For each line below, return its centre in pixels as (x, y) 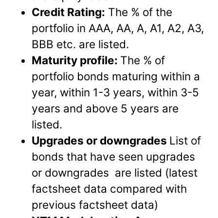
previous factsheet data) (95, 205)
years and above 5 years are (105, 109)
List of (185, 141)
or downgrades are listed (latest (115, 173)
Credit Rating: (69, 12)
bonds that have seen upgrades (114, 157)
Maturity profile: (76, 60)
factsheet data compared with (109, 189)
